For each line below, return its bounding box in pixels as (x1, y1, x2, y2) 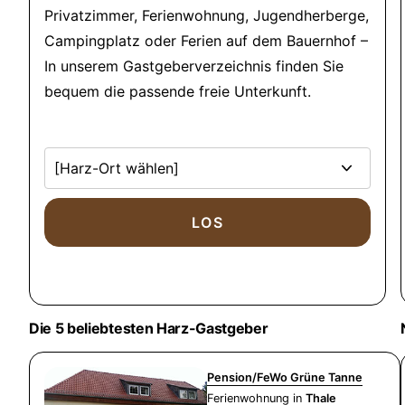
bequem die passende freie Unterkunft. (44, 82, 311, 100)
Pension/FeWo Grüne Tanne (207, 371, 363, 384)
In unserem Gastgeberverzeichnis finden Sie (44, 57, 344, 75)
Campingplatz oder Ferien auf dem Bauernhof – (44, 32, 368, 50)
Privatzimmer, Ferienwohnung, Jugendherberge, (44, 6, 369, 24)
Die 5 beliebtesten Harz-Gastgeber (29, 319, 268, 337)
